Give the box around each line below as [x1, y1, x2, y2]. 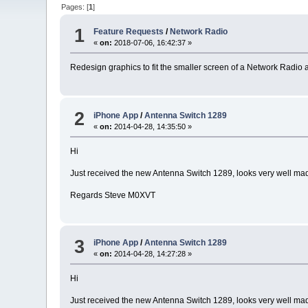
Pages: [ [61, 2, 89, 11]
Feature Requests [93, 27, 164, 37]
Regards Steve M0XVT [70, 190, 156, 200]
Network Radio [170, 27, 228, 37]
